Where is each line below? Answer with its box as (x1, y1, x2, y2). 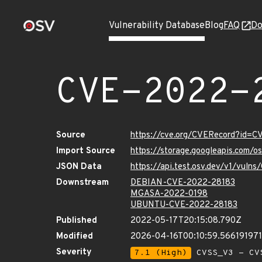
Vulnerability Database (109, 20, 205, 32)
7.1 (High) (135, 248, 187, 258)
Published (56, 215, 97, 226)
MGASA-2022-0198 (130, 188, 208, 199)
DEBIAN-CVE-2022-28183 (130, 177, 235, 188)
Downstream (56, 177, 109, 188)
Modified (56, 231, 93, 242)
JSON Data (56, 161, 102, 173)
